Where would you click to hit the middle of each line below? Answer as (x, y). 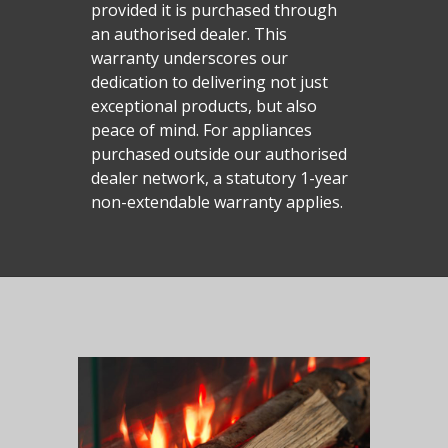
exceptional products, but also (203, 105)
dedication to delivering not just (209, 81)
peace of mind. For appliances (201, 129)
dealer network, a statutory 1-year (219, 177)
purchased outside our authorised (218, 153)
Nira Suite (353, 76)
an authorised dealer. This (188, 33)
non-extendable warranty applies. (216, 201)
